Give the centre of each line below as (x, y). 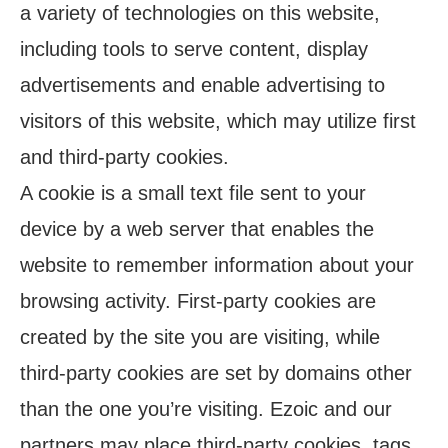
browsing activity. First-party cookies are (198, 301)
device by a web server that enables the (197, 229)
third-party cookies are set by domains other (216, 373)
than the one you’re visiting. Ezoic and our (206, 409)
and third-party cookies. (124, 157)
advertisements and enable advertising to (202, 85)
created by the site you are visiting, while (200, 337)
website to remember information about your (217, 265)
